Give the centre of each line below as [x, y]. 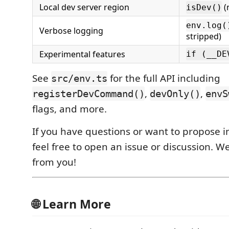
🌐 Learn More [72, 204]
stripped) [204, 37]
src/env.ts [79, 78]
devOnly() [175, 94]
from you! [54, 162]
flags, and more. [70, 109]
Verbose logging [71, 31]
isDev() [204, 8]
